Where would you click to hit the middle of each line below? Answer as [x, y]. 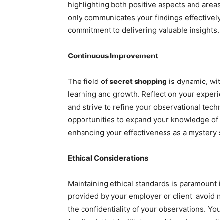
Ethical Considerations [108, 158]
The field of [89, 81]
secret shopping [138, 81]
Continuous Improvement [113, 55]
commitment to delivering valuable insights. [143, 30]
